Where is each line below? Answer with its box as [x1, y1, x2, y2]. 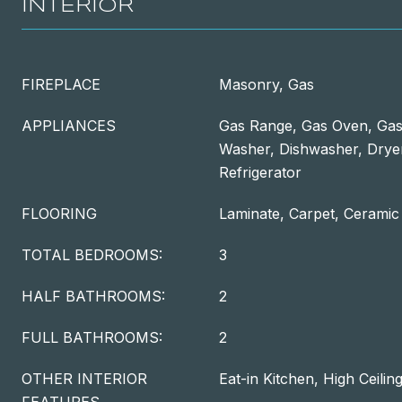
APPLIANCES [22, 117, 116, 135]
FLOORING [22, 205, 97, 223]
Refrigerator [219, 163, 301, 181]
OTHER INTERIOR [22, 370, 147, 388]
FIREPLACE [22, 75, 100, 93]
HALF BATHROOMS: [22, 287, 165, 305]
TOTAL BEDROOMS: [22, 246, 162, 264]
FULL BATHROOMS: [22, 328, 162, 346]
